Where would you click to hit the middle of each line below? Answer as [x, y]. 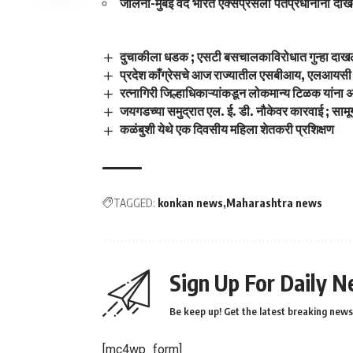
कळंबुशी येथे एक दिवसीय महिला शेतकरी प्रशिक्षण [227, 130]
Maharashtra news [274, 203]
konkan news [190, 203]
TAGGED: [134, 203]
